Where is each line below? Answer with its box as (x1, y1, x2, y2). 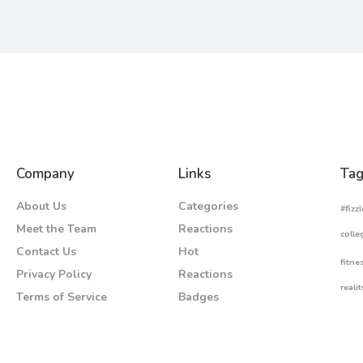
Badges (178, 289, 219, 305)
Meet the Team (16, 221, 96, 237)
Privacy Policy (16, 267, 92, 282)
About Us (16, 199, 66, 214)
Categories (178, 199, 238, 214)
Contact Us (16, 244, 76, 259)
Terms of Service (16, 289, 107, 305)
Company (16, 164, 75, 183)
